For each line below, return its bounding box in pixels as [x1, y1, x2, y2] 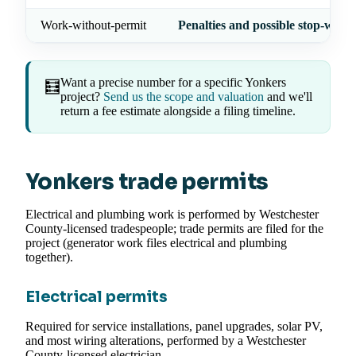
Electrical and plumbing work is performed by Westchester [25, 207, 319, 222]
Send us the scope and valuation [103, 90, 264, 104]
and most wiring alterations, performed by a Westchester [25, 334, 306, 348]
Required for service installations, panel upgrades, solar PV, [25, 319, 323, 334]
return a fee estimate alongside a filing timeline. [60, 104, 296, 118]
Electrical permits [25, 287, 168, 308]
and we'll [264, 90, 312, 104]
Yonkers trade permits [25, 168, 269, 196]
